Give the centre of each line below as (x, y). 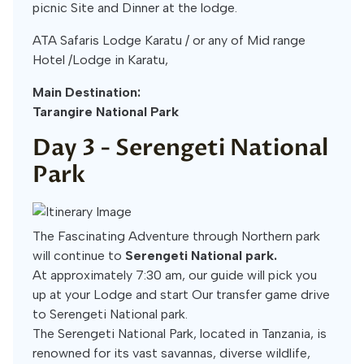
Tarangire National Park (106, 112)
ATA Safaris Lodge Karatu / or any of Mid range (169, 40)
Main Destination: (87, 92)
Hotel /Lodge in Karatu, (100, 60)
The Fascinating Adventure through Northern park (176, 236)
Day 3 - (74, 148)
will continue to (77, 256)
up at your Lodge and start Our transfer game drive (181, 295)
